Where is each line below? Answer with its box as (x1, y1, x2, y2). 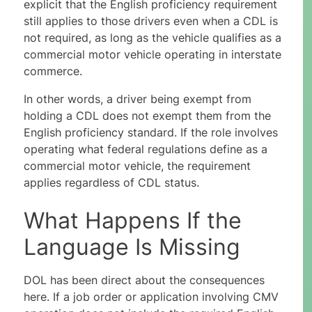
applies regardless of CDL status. (23, 175, 199, 190)
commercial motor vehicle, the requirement (23, 159, 251, 173)
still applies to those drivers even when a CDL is (23, 14, 278, 29)
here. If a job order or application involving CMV (23, 290, 279, 304)
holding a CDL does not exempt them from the (23, 109, 271, 123)
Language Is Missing (23, 233, 240, 261)
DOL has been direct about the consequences (23, 273, 265, 288)
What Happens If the (23, 207, 242, 235)
